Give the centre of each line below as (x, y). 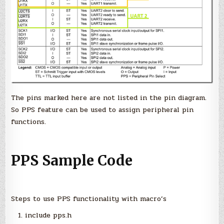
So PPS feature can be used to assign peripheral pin (102, 110)
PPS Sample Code (72, 160)
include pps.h (48, 215)
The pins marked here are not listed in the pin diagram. (109, 98)
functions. (29, 122)
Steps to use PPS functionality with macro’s (89, 198)
